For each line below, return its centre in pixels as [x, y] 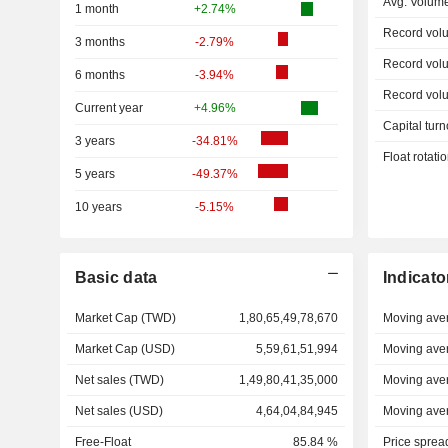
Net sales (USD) [118, 411]
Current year [108, 108]
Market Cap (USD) [124, 349]
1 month [96, 9]
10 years [98, 207]
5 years [94, 174]
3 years [94, 141]
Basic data [116, 277]
